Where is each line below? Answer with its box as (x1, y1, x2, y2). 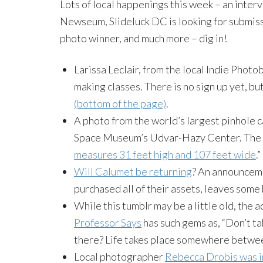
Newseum (60, 14, 105, 28)
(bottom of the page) (74, 96, 166, 110)
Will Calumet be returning (74, 164, 192, 178)
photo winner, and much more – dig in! (60, 31, 227, 45)
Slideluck (109, 14, 150, 28)
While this (74, 198, 122, 212)
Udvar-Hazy (150, 130, 205, 144)
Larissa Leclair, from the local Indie (74, 62, 231, 76)
